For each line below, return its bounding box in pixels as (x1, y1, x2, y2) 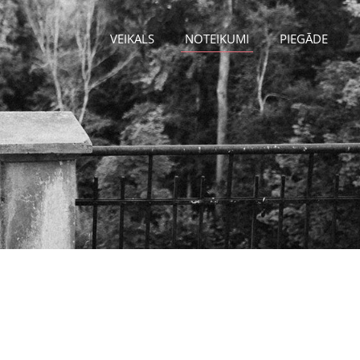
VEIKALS (110, 31, 154, 47)
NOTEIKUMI (185, 31, 249, 47)
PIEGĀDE (280, 31, 328, 47)
